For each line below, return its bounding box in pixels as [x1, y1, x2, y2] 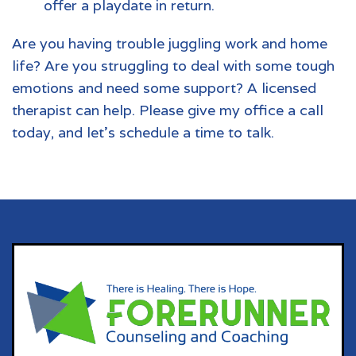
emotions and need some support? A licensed [12, 78, 316, 97]
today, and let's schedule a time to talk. [12, 122, 274, 141]
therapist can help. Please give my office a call [12, 100, 323, 119]
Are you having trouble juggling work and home [12, 33, 327, 52]
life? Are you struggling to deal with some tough [12, 56, 335, 75]
